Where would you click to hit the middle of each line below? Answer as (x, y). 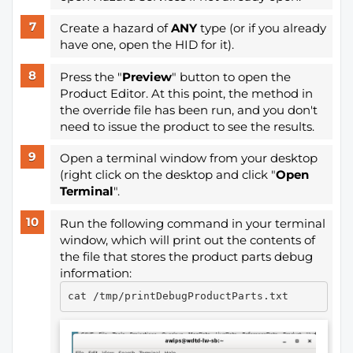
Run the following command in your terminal (192, 223)
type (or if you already (263, 28)
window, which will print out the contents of (187, 240)
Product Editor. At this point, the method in (186, 93)
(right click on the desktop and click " (167, 175)
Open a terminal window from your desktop (188, 158)
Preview (147, 76)
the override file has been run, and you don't (188, 110)
